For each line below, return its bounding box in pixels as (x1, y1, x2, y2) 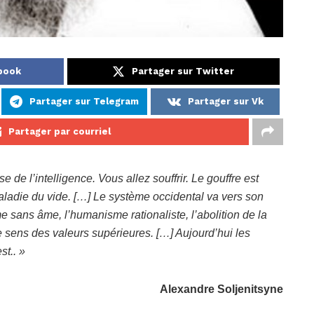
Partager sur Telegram (29, 96, 139, 107)
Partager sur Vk (187, 96, 264, 107)
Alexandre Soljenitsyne (160, 283, 283, 296)
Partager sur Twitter (132, 66, 235, 77)
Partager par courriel (8, 126, 111, 137)
